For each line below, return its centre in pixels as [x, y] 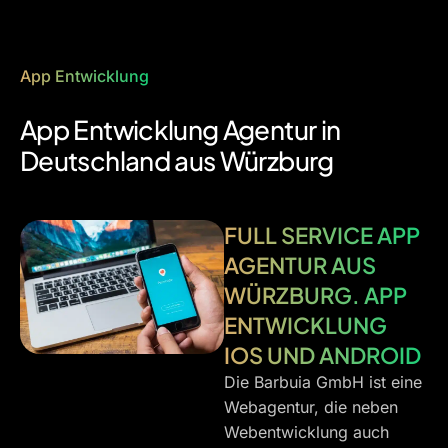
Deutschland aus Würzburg [177, 160]
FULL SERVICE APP [322, 234]
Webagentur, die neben [311, 406]
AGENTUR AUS [300, 264]
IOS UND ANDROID [322, 354]
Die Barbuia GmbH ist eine [323, 381]
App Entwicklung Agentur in [180, 129]
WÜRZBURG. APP [315, 294]
